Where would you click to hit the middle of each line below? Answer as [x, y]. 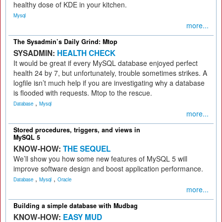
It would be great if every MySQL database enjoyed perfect [106, 63]
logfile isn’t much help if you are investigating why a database [109, 83]
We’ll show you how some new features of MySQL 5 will [100, 159]
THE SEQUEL [87, 149]
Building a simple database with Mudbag [76, 206]
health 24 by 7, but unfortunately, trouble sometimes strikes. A [110, 73]
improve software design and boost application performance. [108, 168]
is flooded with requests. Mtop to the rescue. [83, 93]
